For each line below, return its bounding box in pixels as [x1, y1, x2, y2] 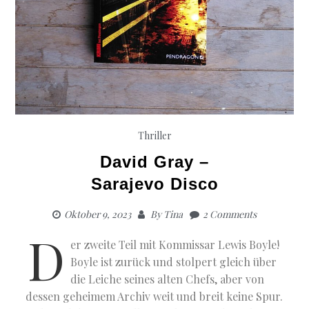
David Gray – [100, 152, 209, 172]
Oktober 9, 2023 [64, 208, 131, 221]
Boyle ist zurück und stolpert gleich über [70, 255, 277, 270]
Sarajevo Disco [90, 175, 219, 194]
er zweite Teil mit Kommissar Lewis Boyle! [70, 237, 280, 252]
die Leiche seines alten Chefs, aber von [70, 272, 265, 287]
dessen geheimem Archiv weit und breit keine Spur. [26, 289, 283, 304]
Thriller [137, 129, 172, 143]
